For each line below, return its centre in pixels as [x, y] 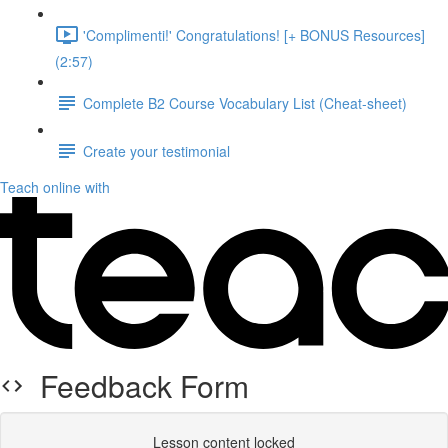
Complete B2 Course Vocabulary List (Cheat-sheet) [245, 102]
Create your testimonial [156, 150]
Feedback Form [136, 385]
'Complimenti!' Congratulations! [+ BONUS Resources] [254, 34]
